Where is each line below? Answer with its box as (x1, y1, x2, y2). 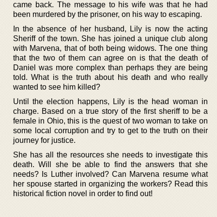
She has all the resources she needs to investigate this (13, 150, 208, 159)
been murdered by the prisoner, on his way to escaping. (13, 10, 202, 18)
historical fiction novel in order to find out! (13, 189, 153, 198)
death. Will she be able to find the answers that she (13, 160, 208, 169)
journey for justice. (13, 136, 76, 144)
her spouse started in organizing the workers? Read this (13, 179, 208, 188)
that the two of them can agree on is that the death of (13, 53, 208, 62)
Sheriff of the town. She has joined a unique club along (13, 34, 208, 43)
